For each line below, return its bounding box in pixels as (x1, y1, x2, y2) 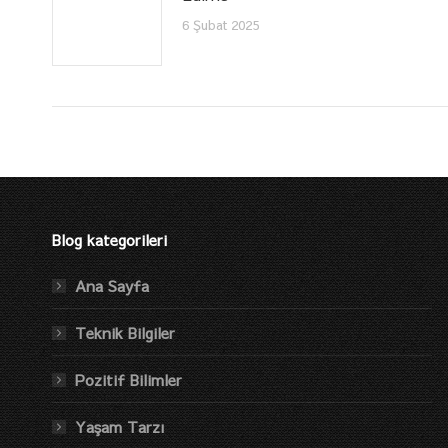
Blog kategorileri (52, 229, 167, 250)
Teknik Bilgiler (75, 322, 175, 343)
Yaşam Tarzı (75, 416, 164, 437)
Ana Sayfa (75, 275, 149, 296)
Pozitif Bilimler (75, 369, 182, 390)
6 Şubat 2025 (182, 16, 259, 34)
